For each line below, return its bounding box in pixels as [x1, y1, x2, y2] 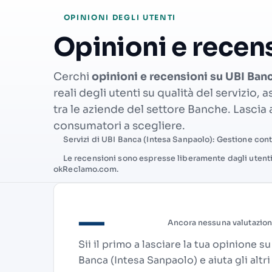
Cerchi [53, 70, 92, 84]
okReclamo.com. [53, 164, 118, 174]
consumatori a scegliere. [53, 119, 185, 133]
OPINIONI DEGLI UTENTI [61, 13, 176, 22]
